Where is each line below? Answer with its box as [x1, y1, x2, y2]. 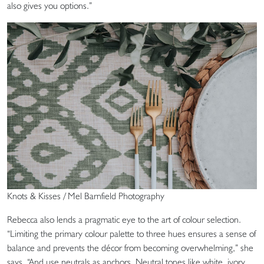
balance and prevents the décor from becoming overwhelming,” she [7, 242, 253, 253]
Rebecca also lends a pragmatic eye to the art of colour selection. [7, 213, 241, 225]
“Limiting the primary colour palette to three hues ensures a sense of [7, 227, 256, 239]
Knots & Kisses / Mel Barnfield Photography [7, 190, 164, 202]
